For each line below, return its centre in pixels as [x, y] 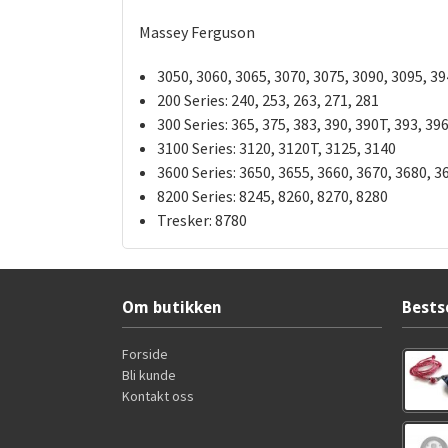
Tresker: [184, 220]
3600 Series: [196, 172]
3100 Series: [196, 148]
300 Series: [192, 124]
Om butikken [172, 308]
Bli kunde [149, 375]
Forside [145, 354]
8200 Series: [196, 196]
